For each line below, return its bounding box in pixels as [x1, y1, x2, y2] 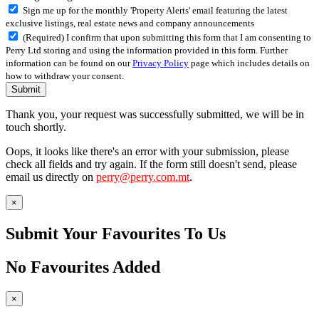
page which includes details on [189, 58, 310, 69]
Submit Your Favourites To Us [6, 224, 226, 244]
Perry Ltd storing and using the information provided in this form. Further [6, 45, 288, 56]
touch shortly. [6, 121, 66, 134]
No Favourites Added [6, 258, 160, 277]
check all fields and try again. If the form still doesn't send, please [6, 158, 297, 171]
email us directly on [6, 171, 96, 184]
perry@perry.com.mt [96, 171, 189, 184]
